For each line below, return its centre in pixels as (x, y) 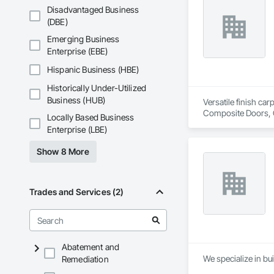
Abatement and (91, 247)
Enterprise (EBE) (78, 51)
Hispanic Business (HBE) (93, 70)
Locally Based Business (91, 117)
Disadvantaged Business (93, 10)
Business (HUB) (76, 100)
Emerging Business (83, 39)
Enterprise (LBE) (77, 130)
